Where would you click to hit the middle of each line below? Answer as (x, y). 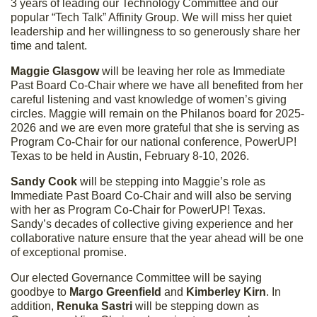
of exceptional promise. (69, 252)
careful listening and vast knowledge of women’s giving (149, 99)
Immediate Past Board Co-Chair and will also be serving (151, 195)
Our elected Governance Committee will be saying (136, 277)
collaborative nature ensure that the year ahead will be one (157, 238)
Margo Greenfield (115, 292)
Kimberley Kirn (226, 292)
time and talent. (49, 45)
